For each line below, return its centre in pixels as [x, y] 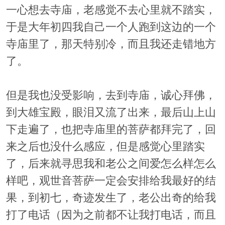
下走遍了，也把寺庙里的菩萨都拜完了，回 [111, 129]
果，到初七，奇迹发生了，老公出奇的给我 [111, 198]
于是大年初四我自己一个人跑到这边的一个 [111, 27]
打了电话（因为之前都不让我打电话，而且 [111, 215]
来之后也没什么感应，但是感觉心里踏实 [105, 146]
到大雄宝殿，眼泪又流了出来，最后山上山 [111, 112]
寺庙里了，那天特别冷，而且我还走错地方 [111, 44]
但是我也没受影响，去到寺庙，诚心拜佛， [111, 95]
